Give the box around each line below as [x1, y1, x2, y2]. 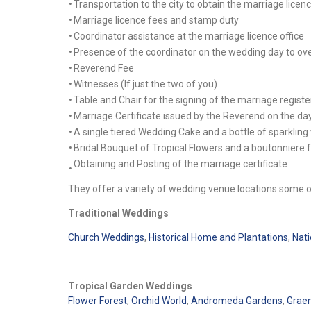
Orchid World [131, 294, 187, 306]
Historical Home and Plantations [148, 231, 288, 243]
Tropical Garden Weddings [67, 280, 192, 292]
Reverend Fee [73, 62, 134, 74]
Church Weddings [67, 231, 144, 243]
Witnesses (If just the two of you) [73, 78, 217, 90]
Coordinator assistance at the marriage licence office [73, 30, 304, 42]
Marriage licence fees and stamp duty [73, 14, 239, 26]
